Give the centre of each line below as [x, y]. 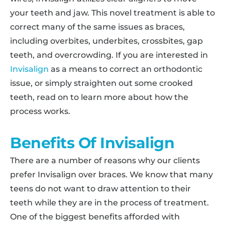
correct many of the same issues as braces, [97, 27]
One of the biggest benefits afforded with [95, 216]
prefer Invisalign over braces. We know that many [111, 174]
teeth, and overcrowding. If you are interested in [109, 55]
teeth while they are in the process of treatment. [109, 202]
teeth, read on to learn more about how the [99, 97]
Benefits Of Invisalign [92, 143]
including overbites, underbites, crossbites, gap [106, 41]
